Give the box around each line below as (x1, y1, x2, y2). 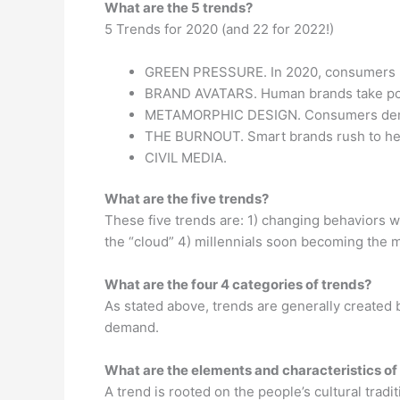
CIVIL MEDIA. (145, 148, 227, 166)
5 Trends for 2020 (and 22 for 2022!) (104, 20, 334, 37)
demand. (104, 319, 159, 336)
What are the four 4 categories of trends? (104, 276, 371, 293)
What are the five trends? (104, 190, 269, 207)
